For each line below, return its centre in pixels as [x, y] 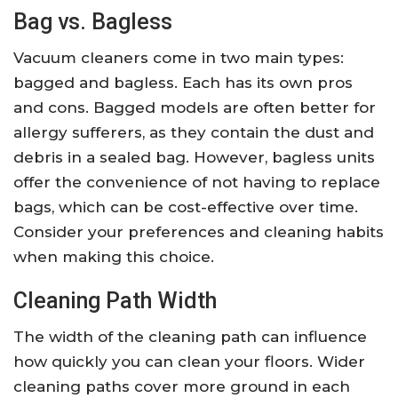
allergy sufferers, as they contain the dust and [194, 133]
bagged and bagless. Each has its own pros [183, 83]
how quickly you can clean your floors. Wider [189, 362]
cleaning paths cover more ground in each [182, 387]
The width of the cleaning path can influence [190, 337]
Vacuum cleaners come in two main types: [179, 58]
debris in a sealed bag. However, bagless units [194, 158]
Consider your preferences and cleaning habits [199, 232]
